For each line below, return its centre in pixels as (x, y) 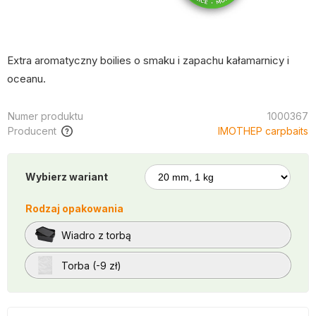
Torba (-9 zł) (91, 265)
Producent (32, 131)
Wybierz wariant (67, 177)
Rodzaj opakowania (74, 208)
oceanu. (26, 79)
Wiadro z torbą (96, 235)
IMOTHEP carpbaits (263, 131)
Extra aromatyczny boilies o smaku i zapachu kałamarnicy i (148, 60)
